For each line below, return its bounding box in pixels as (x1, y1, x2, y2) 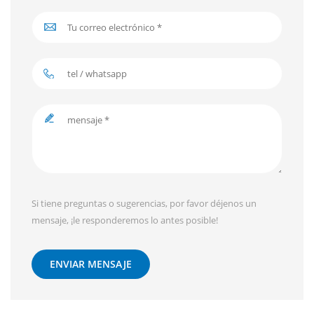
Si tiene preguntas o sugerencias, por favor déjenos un (32, 196, 257, 210)
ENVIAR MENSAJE (50, 257, 132, 271)
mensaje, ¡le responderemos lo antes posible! (32, 213, 218, 226)
